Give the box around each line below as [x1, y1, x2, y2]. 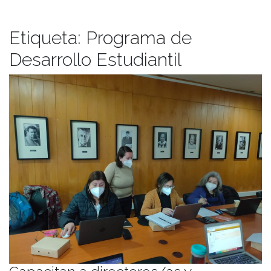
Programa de [86, 27, 192, 48]
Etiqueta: [9, 27, 86, 48]
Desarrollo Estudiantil [9, 48, 181, 70]
